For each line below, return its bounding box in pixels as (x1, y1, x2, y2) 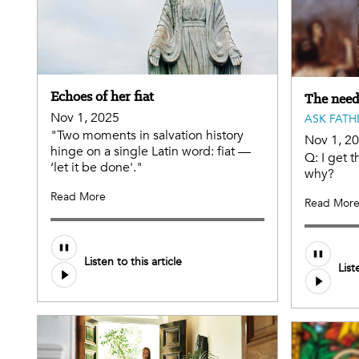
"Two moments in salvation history (50, 127, 244, 145)
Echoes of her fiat (50, 87, 154, 106)
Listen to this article (84, 253, 182, 269)
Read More (50, 189, 106, 205)
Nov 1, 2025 (50, 109, 119, 127)
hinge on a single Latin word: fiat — (50, 143, 251, 161)
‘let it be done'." (50, 159, 143, 177)
